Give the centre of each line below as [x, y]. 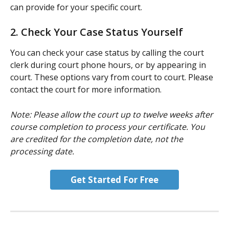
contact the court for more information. [86, 90]
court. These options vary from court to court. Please [113, 77]
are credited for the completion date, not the [98, 139]
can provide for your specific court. [76, 7]
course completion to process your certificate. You [109, 127]
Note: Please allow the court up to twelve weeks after [113, 114]
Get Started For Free [114, 180]
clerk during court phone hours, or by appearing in [109, 65]
